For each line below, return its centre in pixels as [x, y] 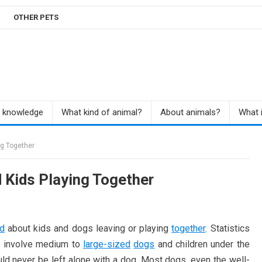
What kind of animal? [101, 112]
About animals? [190, 112]
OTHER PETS [36, 17]
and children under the [202, 244]
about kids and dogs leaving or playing [88, 228]
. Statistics [227, 228]
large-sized [106, 244]
